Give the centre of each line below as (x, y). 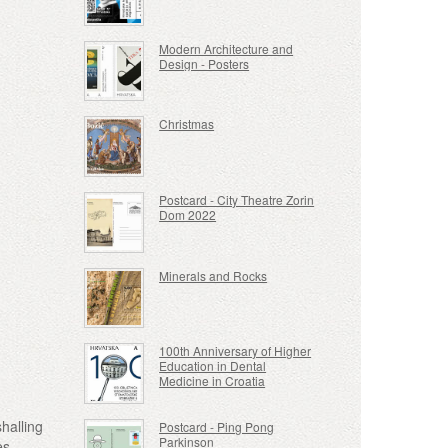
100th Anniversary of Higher (235, 351)
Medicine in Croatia (212, 381)
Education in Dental (213, 366)
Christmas (187, 124)
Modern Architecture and (226, 48)
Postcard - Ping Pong (217, 426)
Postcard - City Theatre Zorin (237, 200)
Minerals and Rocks (213, 275)
